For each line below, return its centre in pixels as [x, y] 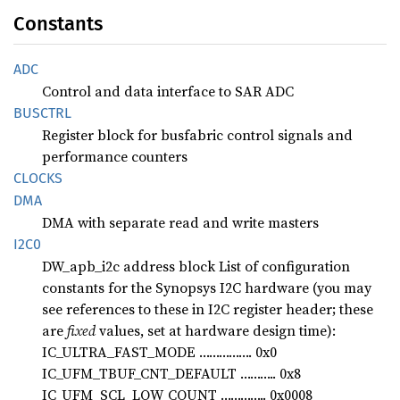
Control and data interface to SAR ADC [168, 91]
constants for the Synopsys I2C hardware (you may [207, 287]
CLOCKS [38, 178]
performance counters [115, 156]
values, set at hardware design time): [216, 330]
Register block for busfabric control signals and [197, 134]
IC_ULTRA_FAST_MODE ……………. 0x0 [159, 351]
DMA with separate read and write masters [180, 222]
